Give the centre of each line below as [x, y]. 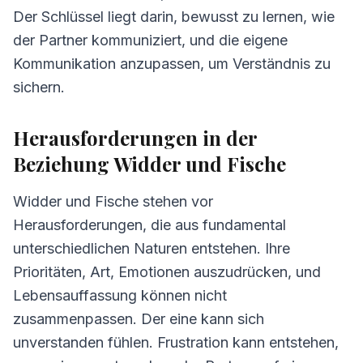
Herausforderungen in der [135, 138]
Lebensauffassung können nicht [120, 295]
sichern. [39, 87]
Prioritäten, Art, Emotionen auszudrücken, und [167, 272]
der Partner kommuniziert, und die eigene [150, 40]
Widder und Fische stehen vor [113, 201]
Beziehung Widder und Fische [149, 164]
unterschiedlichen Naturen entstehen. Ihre [152, 248]
